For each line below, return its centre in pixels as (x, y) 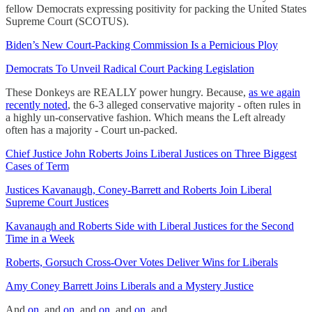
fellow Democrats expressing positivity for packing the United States (156, 8)
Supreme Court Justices (57, 202)
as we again (274, 92)
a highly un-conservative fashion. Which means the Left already (146, 117)
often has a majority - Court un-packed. (92, 130)
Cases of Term (37, 166)
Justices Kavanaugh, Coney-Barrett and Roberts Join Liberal (139, 189)
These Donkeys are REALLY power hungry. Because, (127, 92)
